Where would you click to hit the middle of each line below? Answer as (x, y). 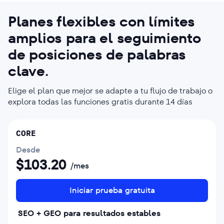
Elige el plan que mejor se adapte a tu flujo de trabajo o (110, 90)
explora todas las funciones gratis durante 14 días (100, 101)
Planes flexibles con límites (102, 21)
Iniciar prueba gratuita (112, 190)
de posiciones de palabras (97, 54)
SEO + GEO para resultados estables (89, 213)
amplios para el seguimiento (104, 38)
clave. (28, 71)
